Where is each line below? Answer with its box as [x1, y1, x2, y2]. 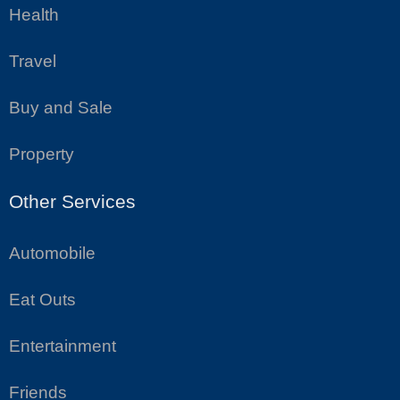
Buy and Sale [9, 98, 112, 118]
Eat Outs [9, 290, 76, 310]
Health [9, 5, 59, 25]
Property [9, 145, 74, 164]
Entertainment [9, 337, 116, 356]
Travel [9, 52, 56, 71]
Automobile [9, 244, 96, 263]
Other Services [9, 191, 136, 212]
